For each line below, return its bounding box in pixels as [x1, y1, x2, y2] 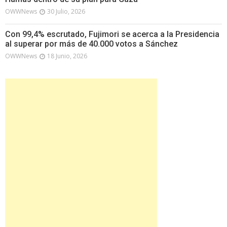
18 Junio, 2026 [47, 52, 87, 61]
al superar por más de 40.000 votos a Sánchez [5, 39, 178, 49]
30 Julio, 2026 [47, 7, 85, 16]
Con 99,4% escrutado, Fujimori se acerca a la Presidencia [5, 29, 219, 40]
